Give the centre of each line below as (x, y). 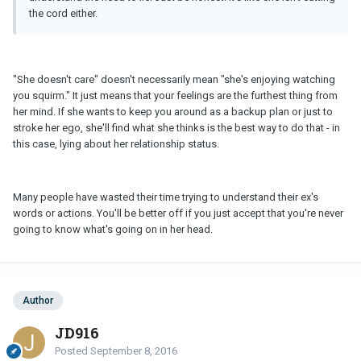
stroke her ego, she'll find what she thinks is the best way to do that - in (176, 127)
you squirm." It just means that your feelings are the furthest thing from (175, 95)
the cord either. (63, 13)
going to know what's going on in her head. (113, 229)
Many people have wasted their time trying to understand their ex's (166, 197)
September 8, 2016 (134, 351)
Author (38, 300)
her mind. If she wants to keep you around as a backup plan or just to (173, 111)
